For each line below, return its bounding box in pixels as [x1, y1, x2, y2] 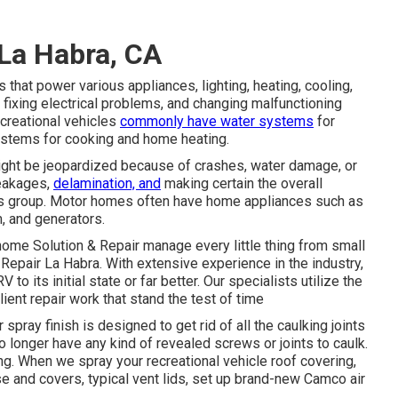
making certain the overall [161, 175, 322, 192]
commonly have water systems [120, 113, 314, 130]
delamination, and [53, 175, 161, 192]
